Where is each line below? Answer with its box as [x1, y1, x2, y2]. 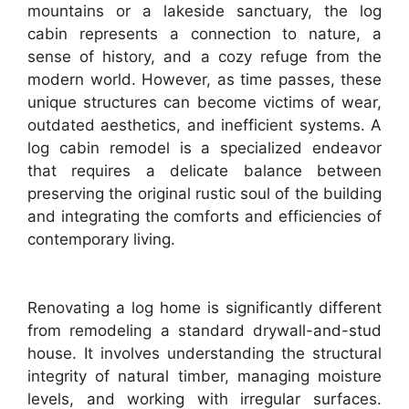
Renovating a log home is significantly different [27, 299, 382, 317]
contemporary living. [27, 229, 175, 248]
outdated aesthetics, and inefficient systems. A [27, 115, 382, 134]
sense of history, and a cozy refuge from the [27, 47, 382, 66]
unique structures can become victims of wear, [27, 92, 382, 111]
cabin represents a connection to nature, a [27, 24, 382, 43]
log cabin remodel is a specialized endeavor [27, 138, 382, 157]
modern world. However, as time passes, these [27, 69, 382, 89]
